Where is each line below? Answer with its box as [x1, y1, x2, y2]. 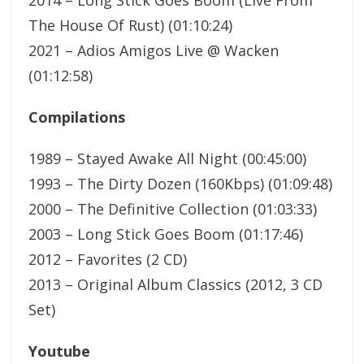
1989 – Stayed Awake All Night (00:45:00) [28, 148, 306, 168]
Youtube [28, 340, 90, 361]
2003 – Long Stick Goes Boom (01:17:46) [28, 223, 303, 244]
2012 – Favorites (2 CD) [28, 249, 187, 269]
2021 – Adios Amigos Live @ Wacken [28, 40, 279, 60]
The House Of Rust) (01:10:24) [28, 15, 232, 35]
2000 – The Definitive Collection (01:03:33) [28, 198, 317, 219]
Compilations [28, 106, 125, 127]
